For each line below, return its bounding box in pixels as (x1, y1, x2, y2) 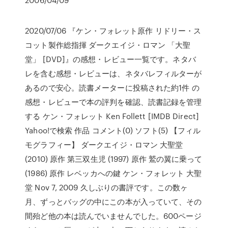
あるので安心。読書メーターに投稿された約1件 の (25, 82, 199, 93)
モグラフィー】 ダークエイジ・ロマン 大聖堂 (25, 139, 183, 150)
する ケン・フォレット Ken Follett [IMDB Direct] (25, 110, 199, 122)
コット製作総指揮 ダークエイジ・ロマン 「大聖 (25, 39, 191, 50)
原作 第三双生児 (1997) (47, 153, 129, 164)
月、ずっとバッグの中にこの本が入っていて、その (25, 196, 202, 207)
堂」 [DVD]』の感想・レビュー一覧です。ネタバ (25, 53, 196, 65)
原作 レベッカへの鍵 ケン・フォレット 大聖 (47, 167, 202, 179)
